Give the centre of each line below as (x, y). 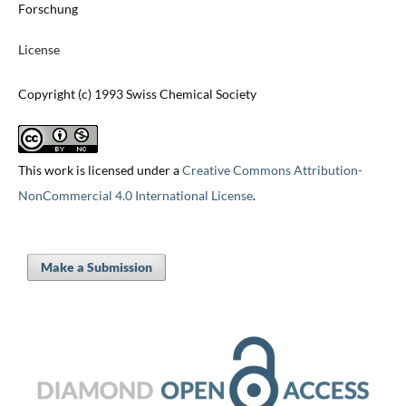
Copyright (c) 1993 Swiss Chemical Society (137, 94)
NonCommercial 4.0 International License (135, 196)
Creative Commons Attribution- (272, 170)
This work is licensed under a (100, 170)
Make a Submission (96, 267)
